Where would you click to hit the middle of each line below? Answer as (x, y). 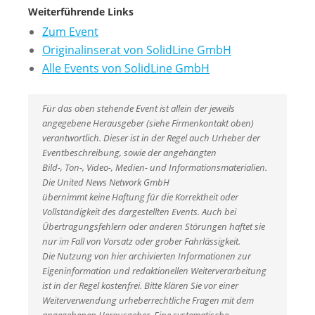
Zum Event (70, 32)
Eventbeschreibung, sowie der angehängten (129, 153)
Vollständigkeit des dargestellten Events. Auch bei (139, 212)
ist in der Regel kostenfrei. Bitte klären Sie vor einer (140, 285)
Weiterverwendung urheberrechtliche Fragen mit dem (148, 300)
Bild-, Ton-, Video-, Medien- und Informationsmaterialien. (155, 167)
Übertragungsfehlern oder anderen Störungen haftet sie (154, 226)
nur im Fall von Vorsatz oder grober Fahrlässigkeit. (141, 241)
